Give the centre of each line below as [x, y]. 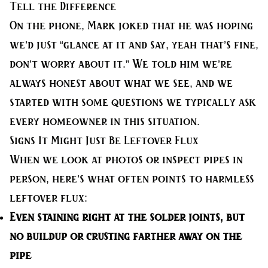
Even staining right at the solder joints [115, 217]
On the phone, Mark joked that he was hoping [131, 26]
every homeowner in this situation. [105, 122]
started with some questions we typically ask [133, 103]
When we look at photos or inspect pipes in [126, 160]
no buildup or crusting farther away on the [126, 237]
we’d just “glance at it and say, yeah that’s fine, [134, 45]
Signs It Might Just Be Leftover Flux [104, 141]
